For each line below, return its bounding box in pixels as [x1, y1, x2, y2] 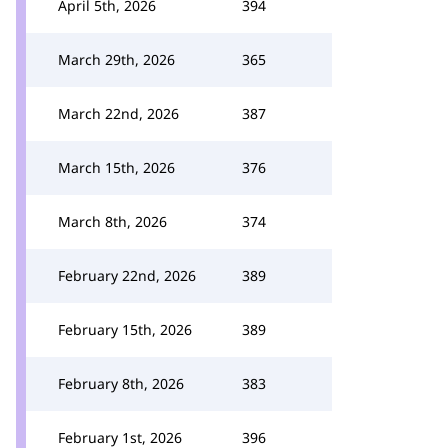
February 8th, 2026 [58, 374, 184, 393]
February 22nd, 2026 [58, 266, 196, 285]
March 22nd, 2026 [58, 104, 179, 123]
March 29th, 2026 [58, 50, 175, 69]
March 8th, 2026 [58, 212, 167, 231]
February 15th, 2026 [58, 320, 192, 339]
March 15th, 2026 [58, 158, 175, 177]
